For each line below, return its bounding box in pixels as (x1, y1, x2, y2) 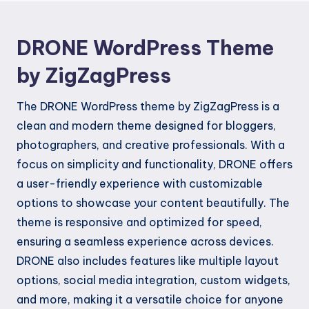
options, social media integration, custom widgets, (17, 272, 290, 287)
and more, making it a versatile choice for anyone (17, 292, 283, 306)
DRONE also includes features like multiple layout (17, 253, 279, 268)
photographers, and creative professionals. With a (17, 137, 285, 152)
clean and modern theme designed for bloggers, (17, 118, 276, 132)
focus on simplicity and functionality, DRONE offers (17, 157, 292, 171)
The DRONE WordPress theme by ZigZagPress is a (17, 99, 279, 113)
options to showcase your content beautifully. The (17, 195, 290, 210)
